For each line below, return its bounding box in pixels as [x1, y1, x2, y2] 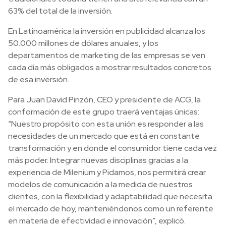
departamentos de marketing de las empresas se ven [8, 50, 205, 61]
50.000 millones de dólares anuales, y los [8, 38, 158, 48]
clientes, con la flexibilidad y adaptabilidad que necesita [8, 191, 212, 202]
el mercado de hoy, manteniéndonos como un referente [8, 203, 213, 214]
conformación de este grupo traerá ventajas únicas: [8, 106, 199, 117]
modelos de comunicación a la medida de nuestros [8, 179, 193, 190]
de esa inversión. [8, 74, 69, 85]
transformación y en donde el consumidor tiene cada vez [8, 143, 217, 153]
